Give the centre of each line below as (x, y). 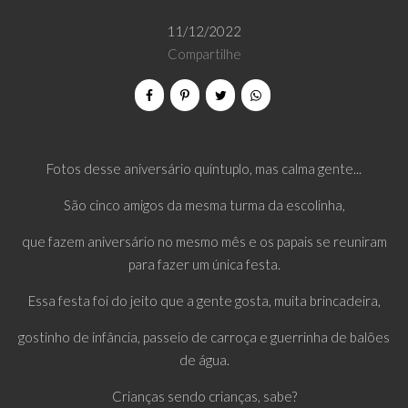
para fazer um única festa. (204, 264)
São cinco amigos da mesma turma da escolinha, (204, 205)
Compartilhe (204, 54)
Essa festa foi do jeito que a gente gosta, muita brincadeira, (204, 301)
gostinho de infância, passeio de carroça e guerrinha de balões (204, 337)
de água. (204, 360)
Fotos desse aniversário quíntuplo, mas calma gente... (204, 168)
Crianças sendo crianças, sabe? (204, 396)
